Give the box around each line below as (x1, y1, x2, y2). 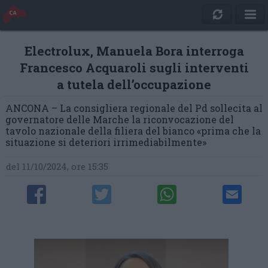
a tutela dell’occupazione (57, 76, 211, 93)
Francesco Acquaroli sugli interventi (19, 59, 249, 76)
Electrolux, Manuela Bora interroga (24, 42, 244, 59)
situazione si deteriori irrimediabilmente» (5, 136, 206, 148)
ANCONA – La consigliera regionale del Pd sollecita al (5, 102, 263, 114)
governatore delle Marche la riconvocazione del (5, 113, 234, 126)
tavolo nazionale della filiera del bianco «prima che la (5, 124, 261, 137)
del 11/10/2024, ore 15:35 (6, 160, 109, 172)
